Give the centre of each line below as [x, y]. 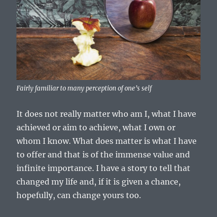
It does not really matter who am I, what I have [107, 114]
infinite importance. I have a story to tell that [104, 168]
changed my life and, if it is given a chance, [99, 182]
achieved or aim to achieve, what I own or [96, 128]
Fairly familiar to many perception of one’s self [84, 89]
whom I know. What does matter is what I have [107, 141]
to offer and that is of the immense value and [103, 155]
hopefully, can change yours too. [79, 195]
